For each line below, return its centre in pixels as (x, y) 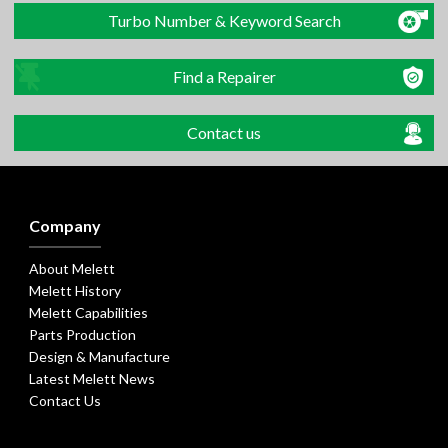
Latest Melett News (91, 379)
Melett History (74, 291)
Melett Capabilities (88, 313)
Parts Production (82, 335)
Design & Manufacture (99, 357)
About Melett (71, 269)
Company (64, 226)
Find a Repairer (224, 77)
